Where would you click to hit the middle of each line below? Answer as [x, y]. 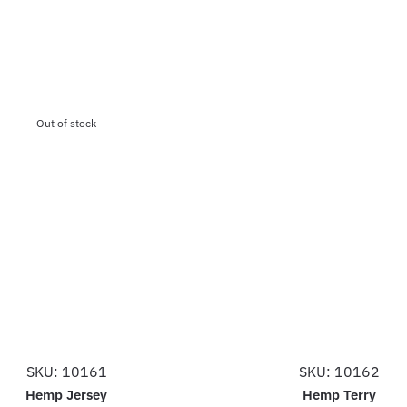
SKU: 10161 [66, 371]
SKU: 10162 [339, 371]
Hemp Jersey [67, 394]
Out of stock [67, 123]
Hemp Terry [339, 394]
